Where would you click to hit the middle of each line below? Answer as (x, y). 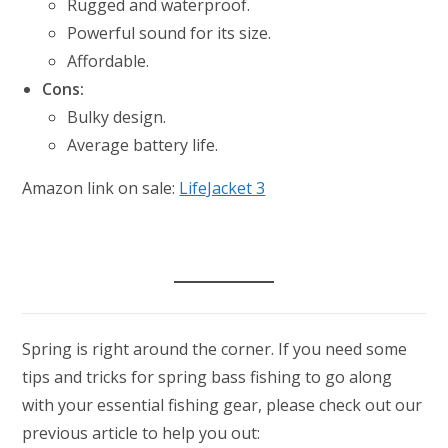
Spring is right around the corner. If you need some (215, 348)
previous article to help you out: (141, 432)
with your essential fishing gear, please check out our (222, 404)
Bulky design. (117, 116)
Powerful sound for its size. (169, 32)
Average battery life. (143, 144)
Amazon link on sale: (101, 187)
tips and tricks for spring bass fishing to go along (207, 376)
